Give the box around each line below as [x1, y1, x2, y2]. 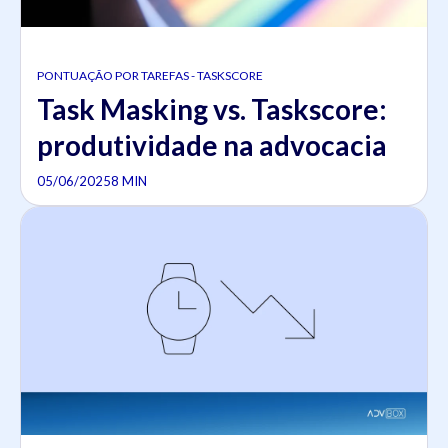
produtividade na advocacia [37, 127, 387, 162]
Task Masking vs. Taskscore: [37, 91, 387, 126]
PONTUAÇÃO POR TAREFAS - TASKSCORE [37, 67, 263, 83]
